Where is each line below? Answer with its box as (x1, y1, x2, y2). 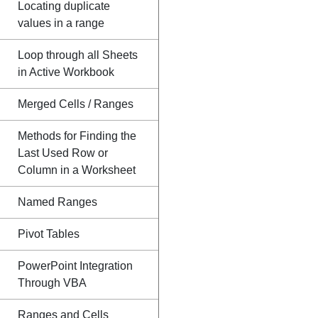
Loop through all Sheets (18, 49, 138, 61)
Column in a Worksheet (18, 164, 136, 176)
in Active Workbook (18, 66, 114, 78)
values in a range (18, 17, 104, 29)
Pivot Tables (18, 228, 79, 240)
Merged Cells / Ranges (18, 98, 133, 110)
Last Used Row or (18, 147, 108, 159)
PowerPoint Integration (18, 260, 133, 272)
